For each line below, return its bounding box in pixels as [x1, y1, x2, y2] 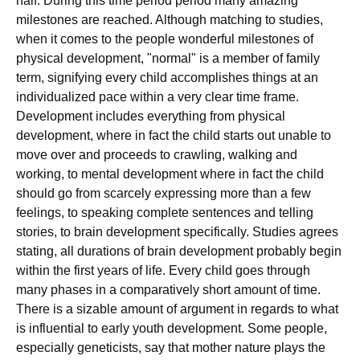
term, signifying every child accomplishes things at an [16, 71, 318, 84]
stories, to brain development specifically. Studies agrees [16, 225, 338, 239]
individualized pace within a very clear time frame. [16, 90, 299, 104]
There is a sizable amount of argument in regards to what [16, 302, 338, 316]
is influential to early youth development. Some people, [16, 321, 327, 335]
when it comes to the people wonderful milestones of [16, 32, 313, 46]
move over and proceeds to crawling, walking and [16, 148, 297, 162]
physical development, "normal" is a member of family [16, 51, 320, 65]
